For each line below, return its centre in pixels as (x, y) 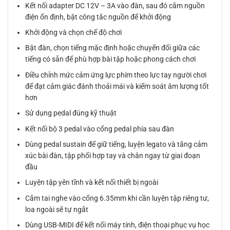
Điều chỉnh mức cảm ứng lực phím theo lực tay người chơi (116, 75)
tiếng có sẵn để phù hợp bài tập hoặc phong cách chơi (111, 59)
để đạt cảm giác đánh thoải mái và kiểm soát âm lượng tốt (117, 86)
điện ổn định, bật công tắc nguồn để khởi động (98, 17)
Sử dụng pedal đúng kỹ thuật (71, 113)
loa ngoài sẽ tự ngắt (57, 209)
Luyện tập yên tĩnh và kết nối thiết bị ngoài (92, 183)
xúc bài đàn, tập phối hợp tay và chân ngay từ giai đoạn (113, 155)
